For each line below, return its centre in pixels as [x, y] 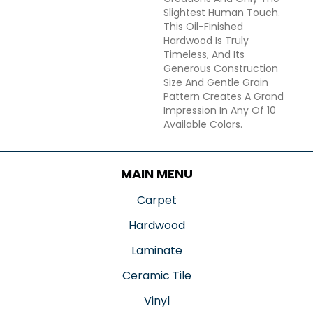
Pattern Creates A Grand [224, 97]
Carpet [156, 201]
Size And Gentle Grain [216, 83]
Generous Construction [221, 69]
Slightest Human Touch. [222, 13]
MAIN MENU [156, 174]
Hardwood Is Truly [206, 41]
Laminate [156, 251]
